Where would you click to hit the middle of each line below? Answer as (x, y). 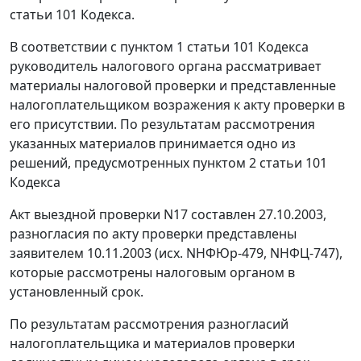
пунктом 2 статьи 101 (260, 163)
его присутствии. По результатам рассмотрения (162, 124)
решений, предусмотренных (101, 163)
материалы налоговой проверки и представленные (173, 86)
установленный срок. (77, 292)
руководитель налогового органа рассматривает (166, 66)
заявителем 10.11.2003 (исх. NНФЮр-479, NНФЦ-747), (176, 253)
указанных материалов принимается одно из (153, 144)
